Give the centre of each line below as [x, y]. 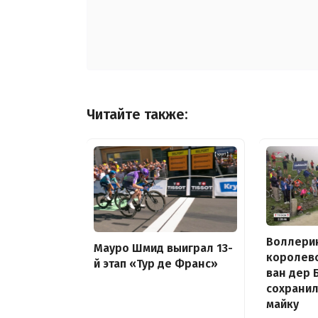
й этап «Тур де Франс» [156, 264]
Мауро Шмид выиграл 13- [163, 248]
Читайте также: [137, 115]
